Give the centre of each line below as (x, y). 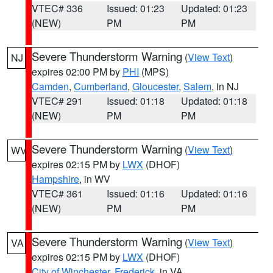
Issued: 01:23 (135, 8)
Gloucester (155, 86)
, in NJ (225, 86)
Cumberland (101, 86)
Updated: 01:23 (214, 8)
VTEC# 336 (57, 8)
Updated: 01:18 (214, 101)
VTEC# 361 (57, 193)
